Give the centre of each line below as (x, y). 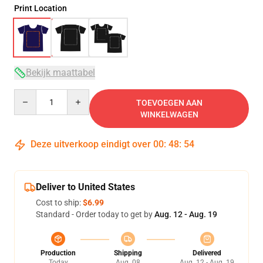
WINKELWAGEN (169, 114)
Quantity (30, 95)
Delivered (207, 253)
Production (58, 253)
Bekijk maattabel (60, 73)
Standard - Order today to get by (95, 214)
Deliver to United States (85, 187)
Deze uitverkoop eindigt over (91, 144)
